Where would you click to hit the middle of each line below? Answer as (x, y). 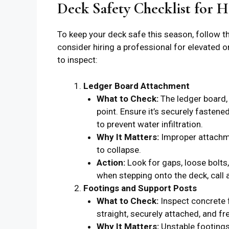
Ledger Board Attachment (136, 86)
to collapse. (119, 150)
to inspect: (77, 60)
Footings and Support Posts (140, 188)
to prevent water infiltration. (150, 124)
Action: (111, 162)
